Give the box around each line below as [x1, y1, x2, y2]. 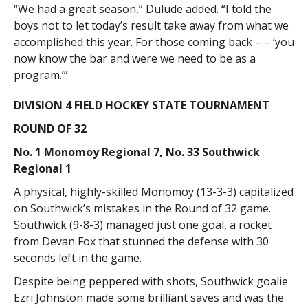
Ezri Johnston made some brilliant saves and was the [13, 290, 284, 306]
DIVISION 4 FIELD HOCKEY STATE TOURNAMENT [13, 98, 269, 113]
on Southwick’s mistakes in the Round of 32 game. [13, 201, 271, 217]
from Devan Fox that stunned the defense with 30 [13, 234, 269, 250]
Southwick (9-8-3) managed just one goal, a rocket [13, 217, 272, 233]
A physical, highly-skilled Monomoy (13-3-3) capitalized [13, 184, 294, 200]
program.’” [13, 67, 68, 83]
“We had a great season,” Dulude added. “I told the [13, 1, 272, 17]
